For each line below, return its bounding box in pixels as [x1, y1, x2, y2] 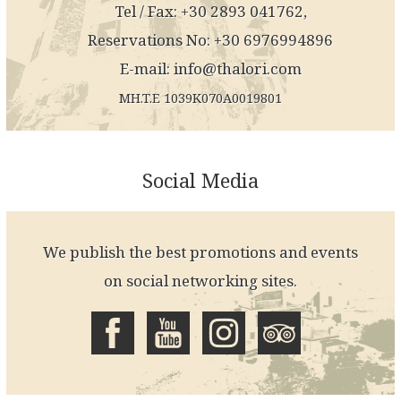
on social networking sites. [104, 270, 297, 292]
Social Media [142, 166, 259, 194]
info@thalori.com [173, 58, 302, 80]
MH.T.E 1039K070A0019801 [119, 90, 282, 107]
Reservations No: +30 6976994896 [88, 30, 333, 51]
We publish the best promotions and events [43, 242, 358, 263]
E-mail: [119, 58, 174, 80]
